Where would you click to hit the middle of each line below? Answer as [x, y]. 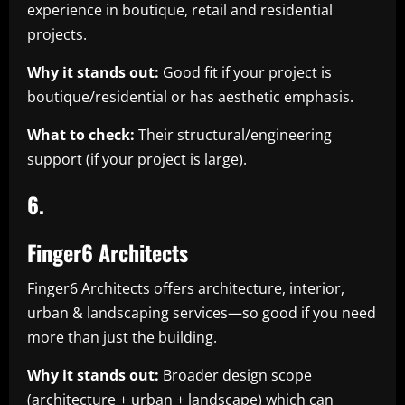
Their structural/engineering [233, 134]
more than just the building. [124, 337]
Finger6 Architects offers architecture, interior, [186, 288]
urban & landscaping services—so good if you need [202, 312]
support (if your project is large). [137, 159]
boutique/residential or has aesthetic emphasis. [190, 96]
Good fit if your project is [245, 72]
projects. [59, 34]
